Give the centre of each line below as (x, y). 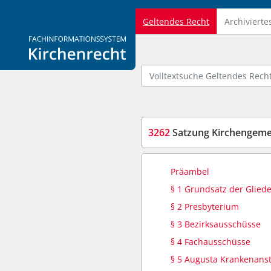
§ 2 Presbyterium (205, 207)
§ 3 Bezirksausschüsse (216, 224)
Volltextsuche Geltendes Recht (202, 70)
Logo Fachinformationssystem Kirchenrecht (116, 41)
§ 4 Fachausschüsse (211, 242)
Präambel (190, 171)
